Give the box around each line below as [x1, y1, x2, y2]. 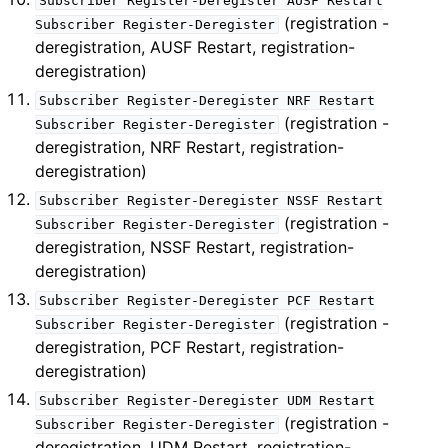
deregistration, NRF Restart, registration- [35, 137, 345, 157]
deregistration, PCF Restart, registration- [35, 337, 345, 357]
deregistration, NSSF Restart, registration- [35, 237, 355, 257]
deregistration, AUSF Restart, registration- [35, 37, 356, 57]
